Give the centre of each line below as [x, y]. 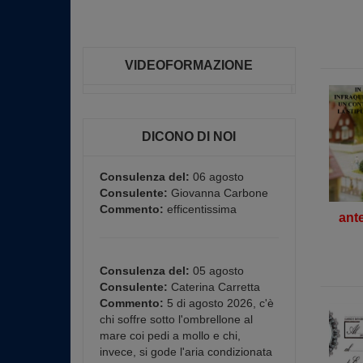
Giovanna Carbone [218, 193]
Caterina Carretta [214, 287]
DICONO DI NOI [189, 137]
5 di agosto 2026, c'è [219, 303]
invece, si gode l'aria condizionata [186, 352]
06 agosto [217, 177]
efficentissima [200, 209]
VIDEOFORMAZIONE [189, 65]
